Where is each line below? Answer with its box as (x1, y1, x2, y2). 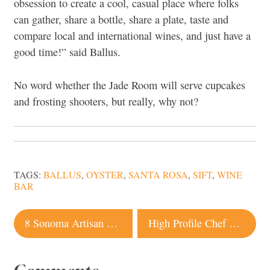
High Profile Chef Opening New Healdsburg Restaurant (229, 215, 240, 230)
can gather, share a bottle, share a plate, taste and (14, 12, 228, 27)
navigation (13, 228, 105, 251)
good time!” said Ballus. (14, 45, 121, 59)
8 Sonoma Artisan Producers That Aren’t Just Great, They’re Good (107, 215, 118, 230)
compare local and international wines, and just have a (14, 28, 251, 43)
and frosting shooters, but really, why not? (14, 93, 198, 108)
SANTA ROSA (128, 168, 188, 182)
